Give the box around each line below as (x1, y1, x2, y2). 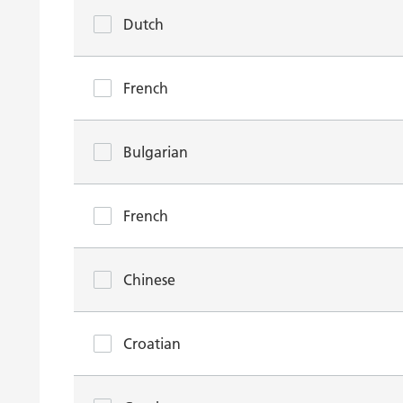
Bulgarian (123, 143, 188, 161)
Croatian (123, 335, 181, 353)
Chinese (123, 271, 175, 289)
